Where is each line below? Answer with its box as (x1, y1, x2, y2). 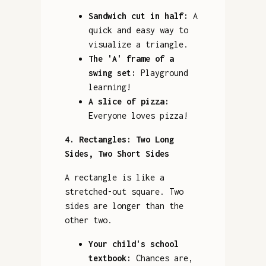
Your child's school (88, 238, 179, 249)
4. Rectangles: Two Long (64, 134, 174, 144)
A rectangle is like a (64, 172, 164, 182)
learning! (88, 81, 131, 92)
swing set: (88, 67, 136, 78)
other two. (64, 214, 112, 225)
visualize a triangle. (88, 39, 188, 49)
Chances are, (131, 252, 193, 263)
